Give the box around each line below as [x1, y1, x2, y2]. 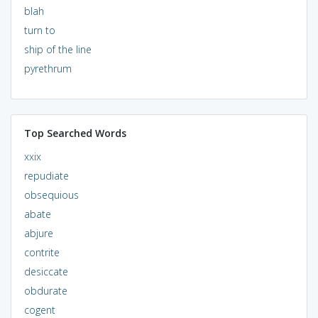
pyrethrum [23, 61, 72, 75]
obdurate [23, 283, 67, 297]
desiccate [23, 264, 68, 278]
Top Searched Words [23, 126, 126, 140]
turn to [23, 23, 55, 37]
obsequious [23, 187, 79, 202]
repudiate [23, 168, 69, 182]
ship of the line [23, 42, 92, 56]
